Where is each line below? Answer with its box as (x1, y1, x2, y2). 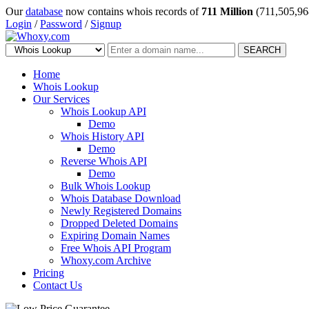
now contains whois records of (63, 6, 201, 17)
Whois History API (61, 130, 144, 142)
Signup (90, 18, 121, 30)
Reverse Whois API (61, 155, 147, 167)
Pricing (33, 267, 64, 279)
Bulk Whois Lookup (61, 180, 150, 192)
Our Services (33, 93, 90, 105)
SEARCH (243, 45, 281, 55)
